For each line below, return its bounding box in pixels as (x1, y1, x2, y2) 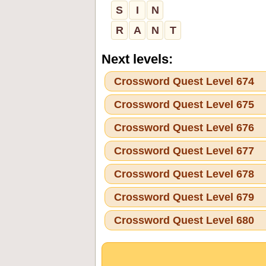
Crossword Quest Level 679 (114, 191, 254, 203)
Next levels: (102, 51, 173, 66)
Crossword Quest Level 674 (114, 75, 254, 87)
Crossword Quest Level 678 (114, 167, 254, 180)
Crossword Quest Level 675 (114, 98, 254, 110)
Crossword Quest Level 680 (114, 214, 254, 226)
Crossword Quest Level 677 (114, 144, 254, 157)
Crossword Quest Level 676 (114, 121, 254, 134)
